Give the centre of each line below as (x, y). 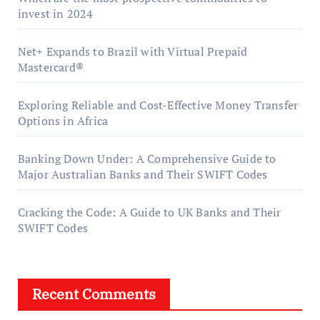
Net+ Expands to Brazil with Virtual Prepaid (132, 51)
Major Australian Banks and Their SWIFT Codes (142, 174)
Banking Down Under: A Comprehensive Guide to (147, 159)
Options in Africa (63, 121)
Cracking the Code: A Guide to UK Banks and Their (149, 212)
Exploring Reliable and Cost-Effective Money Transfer (158, 105)
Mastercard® (50, 67)
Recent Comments (94, 294)
